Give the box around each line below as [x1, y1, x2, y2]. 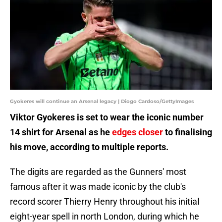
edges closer [112, 127, 163, 138]
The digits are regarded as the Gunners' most [10, 166, 186, 177]
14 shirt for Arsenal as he [10, 127, 112, 138]
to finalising [163, 127, 212, 138]
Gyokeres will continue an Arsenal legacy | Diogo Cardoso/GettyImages [10, 98, 194, 105]
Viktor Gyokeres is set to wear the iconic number [10, 112, 204, 123]
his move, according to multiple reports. [10, 142, 168, 153]
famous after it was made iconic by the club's [10, 181, 186, 192]
